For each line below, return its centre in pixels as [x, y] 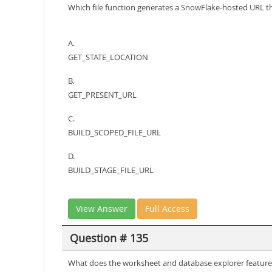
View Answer [102, 209]
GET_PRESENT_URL [102, 95]
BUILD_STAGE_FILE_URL [111, 170]
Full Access [167, 209]
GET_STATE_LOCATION [108, 57]
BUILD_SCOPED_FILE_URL [114, 132]
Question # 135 [109, 238]
